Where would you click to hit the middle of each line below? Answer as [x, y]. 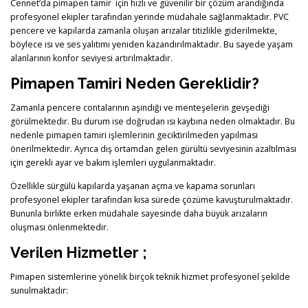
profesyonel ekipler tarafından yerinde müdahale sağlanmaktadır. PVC [150, 17]
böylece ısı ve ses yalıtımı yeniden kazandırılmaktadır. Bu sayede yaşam [152, 45]
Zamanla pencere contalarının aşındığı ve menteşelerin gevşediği [140, 108]
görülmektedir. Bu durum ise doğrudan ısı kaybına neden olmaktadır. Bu [153, 122]
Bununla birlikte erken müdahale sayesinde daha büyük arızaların [139, 213]
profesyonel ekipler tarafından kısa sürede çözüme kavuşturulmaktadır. [152, 199]
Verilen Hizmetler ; [79, 252]
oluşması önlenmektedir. [59, 227]
